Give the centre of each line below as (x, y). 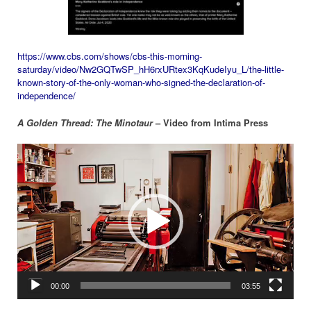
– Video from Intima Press (210, 123)
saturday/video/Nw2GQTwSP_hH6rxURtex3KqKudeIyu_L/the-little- (151, 69)
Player (30, 163)
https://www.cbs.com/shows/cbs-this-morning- (110, 56)
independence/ (47, 95)
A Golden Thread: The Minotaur (85, 123)
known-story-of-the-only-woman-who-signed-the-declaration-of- (141, 82)
